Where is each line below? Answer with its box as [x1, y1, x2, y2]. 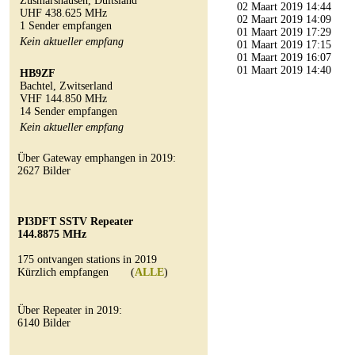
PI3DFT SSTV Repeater [17, 216, 133, 227]
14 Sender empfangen [20, 105, 117, 117]
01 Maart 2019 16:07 [231, 52, 331, 63]
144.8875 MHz [17, 228, 86, 240]
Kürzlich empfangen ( [17, 266, 135, 278]
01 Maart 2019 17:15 [231, 39, 331, 51]
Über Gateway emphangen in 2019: [17, 152, 176, 164]
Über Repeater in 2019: [17, 304, 122, 316]
